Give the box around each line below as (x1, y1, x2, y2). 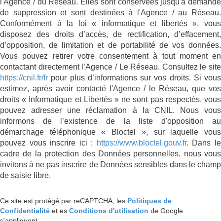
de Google (148, 206, 183, 215)
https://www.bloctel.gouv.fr (96, 138, 186, 147)
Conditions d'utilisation (69, 206, 148, 215)
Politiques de (127, 196, 172, 205)
